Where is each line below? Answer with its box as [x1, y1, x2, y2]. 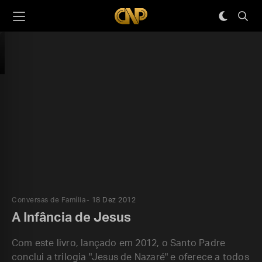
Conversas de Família [12, 196, 85, 204]
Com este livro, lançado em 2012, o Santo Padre [12, 239, 226, 248]
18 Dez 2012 [91, 196, 136, 204]
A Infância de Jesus [12, 211, 131, 224]
